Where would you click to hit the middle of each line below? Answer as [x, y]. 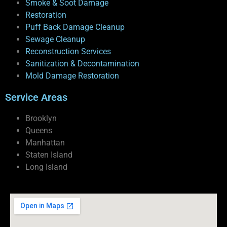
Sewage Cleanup [55, 39]
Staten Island [49, 155]
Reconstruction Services [68, 51]
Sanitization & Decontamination [82, 63]
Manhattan [45, 142]
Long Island [46, 167]
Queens [39, 130]
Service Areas [36, 97]
